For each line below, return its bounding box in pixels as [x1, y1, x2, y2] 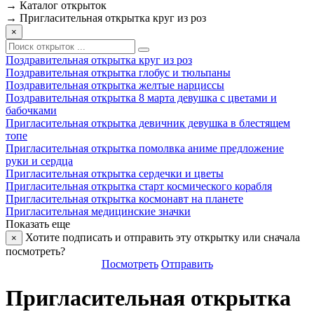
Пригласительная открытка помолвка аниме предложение [6, 142, 284, 154]
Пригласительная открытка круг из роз [20, 12, 206, 24]
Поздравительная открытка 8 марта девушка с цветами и [6, 92, 277, 104]
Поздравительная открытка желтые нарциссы [6, 79, 224, 91]
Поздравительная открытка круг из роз [6, 54, 192, 66]
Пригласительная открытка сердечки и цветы [6, 168, 224, 179]
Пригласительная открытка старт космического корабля [6, 180, 272, 192]
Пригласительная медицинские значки [6, 205, 191, 217]
